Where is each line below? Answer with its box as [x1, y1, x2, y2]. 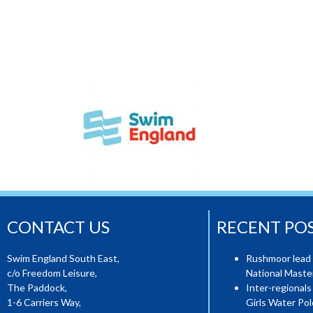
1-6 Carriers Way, [7, 296, 83, 308]
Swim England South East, [7, 252, 119, 264]
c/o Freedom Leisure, [7, 267, 97, 279]
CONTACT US [7, 217, 110, 237]
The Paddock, [7, 282, 69, 293]
